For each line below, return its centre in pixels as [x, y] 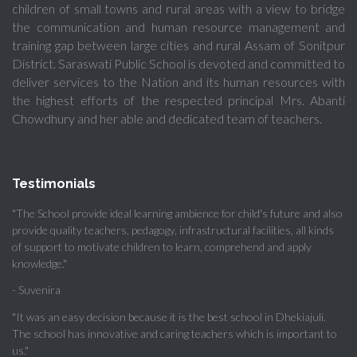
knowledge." [39, 263]
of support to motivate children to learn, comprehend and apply [162, 246]
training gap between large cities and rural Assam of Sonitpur [178, 45]
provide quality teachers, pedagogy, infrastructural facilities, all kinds [173, 229]
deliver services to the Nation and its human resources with [178, 81]
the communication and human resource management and [178, 26]
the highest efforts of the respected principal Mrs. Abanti [178, 100]
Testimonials [54, 183]
